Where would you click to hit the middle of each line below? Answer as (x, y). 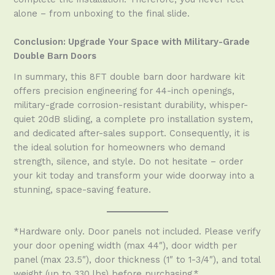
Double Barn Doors (55, 56)
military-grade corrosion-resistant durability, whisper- (131, 105)
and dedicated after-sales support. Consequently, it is (132, 133)
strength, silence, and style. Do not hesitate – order (129, 161)
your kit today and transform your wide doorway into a (134, 175)
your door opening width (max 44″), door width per (126, 245)
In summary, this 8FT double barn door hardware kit (130, 76)
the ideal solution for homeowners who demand (120, 147)
